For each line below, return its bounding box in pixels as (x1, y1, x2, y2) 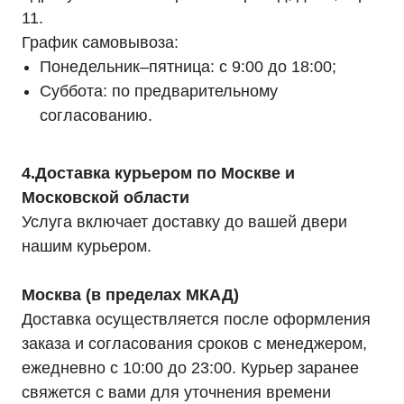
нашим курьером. (22, 237, 151, 255)
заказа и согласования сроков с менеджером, (22, 335, 367, 353)
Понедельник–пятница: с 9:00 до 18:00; (40, 58, 336, 76)
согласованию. (40, 106, 152, 124)
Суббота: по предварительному (40, 82, 278, 100)
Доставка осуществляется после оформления (22, 310, 371, 328)
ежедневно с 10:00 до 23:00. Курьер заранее (22, 359, 359, 377)
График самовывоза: (22, 33, 179, 51)
